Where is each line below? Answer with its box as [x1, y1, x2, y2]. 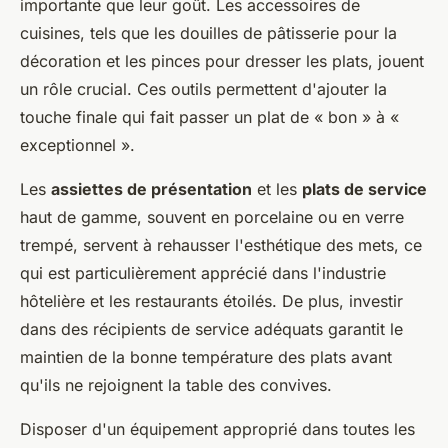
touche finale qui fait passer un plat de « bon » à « [20, 107, 399, 127]
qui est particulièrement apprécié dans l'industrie [20, 263, 386, 283]
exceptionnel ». [20, 135, 135, 155]
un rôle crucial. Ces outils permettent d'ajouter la [20, 79, 387, 99]
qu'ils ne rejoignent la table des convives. [20, 375, 332, 395]
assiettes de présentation [51, 179, 252, 199]
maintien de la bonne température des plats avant [20, 347, 392, 367]
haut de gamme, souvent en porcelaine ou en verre [20, 207, 404, 227]
